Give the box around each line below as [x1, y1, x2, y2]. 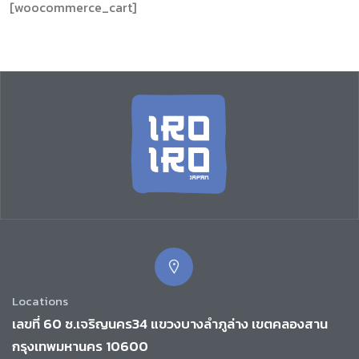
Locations [12, 291, 68, 310]
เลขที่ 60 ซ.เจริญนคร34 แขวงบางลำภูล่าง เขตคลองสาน [12, 313, 328, 334]
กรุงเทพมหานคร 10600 [12, 335, 148, 357]
